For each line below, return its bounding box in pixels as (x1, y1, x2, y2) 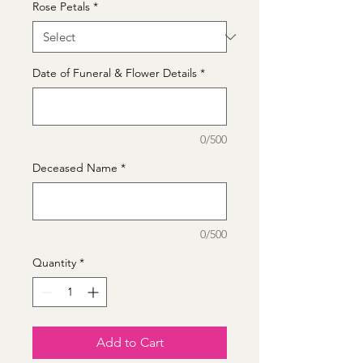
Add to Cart (96, 335, 164, 351)
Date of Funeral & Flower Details (32, 66, 197, 81)
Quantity (32, 255, 76, 271)
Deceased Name (32, 160, 117, 176)
